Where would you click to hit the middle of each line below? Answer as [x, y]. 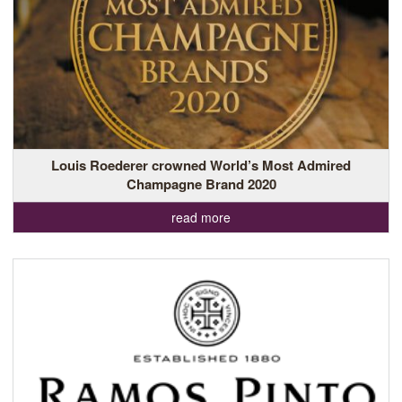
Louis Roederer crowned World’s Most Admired [201, 166]
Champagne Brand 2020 [201, 184]
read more [201, 218]
